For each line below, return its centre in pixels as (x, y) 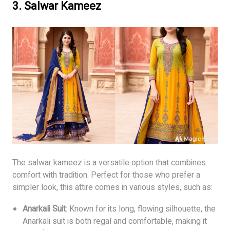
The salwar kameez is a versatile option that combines (109, 163)
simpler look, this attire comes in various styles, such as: (112, 188)
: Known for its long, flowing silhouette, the (141, 209)
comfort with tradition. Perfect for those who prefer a (106, 175)
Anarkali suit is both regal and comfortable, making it (115, 222)
